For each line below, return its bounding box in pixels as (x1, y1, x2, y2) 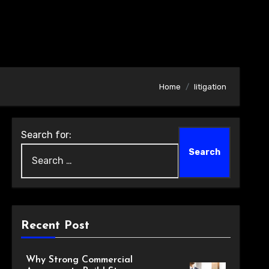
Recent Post (20, 220, 89, 232)
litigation (194, 82, 226, 91)
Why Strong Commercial (25, 255, 133, 265)
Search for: (20, 129, 71, 141)
